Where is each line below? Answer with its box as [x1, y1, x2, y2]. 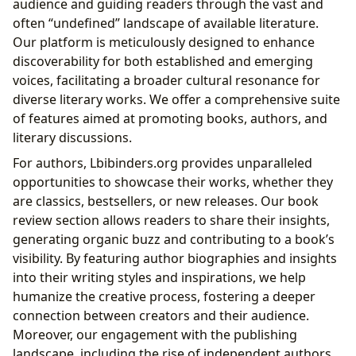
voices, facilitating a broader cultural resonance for [13, 71, 320, 89]
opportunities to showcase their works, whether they [13, 172, 333, 191]
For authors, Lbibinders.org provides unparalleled [13, 153, 312, 172]
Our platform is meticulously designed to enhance [13, 33, 315, 51]
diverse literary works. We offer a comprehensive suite [13, 90, 340, 108]
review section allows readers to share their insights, [13, 211, 330, 229]
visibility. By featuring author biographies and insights [13, 249, 337, 267]
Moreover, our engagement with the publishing [13, 325, 297, 343]
